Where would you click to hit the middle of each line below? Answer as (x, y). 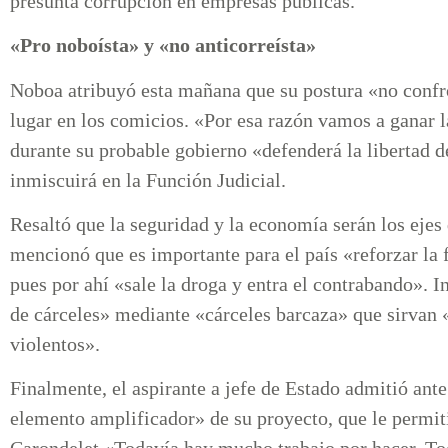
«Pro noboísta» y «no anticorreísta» (163, 45)
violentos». (55, 344)
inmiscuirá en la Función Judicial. (148, 179)
